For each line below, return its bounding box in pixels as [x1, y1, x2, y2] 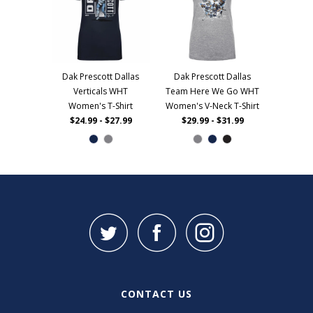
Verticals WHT [73, 85, 128, 97]
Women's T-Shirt [68, 100, 133, 112]
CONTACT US [121, 287, 192, 300]
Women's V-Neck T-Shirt [166, 100, 259, 112]
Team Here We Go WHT [166, 85, 259, 97]
